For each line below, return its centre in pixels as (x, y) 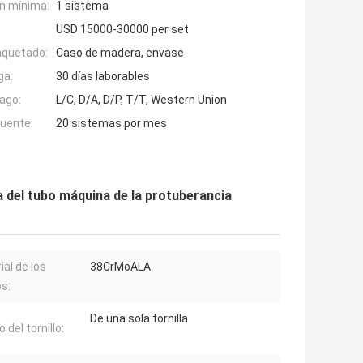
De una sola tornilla (139, 319)
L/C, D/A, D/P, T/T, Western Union (141, 100)
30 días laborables (103, 77)
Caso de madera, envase (120, 53)
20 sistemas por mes (111, 124)
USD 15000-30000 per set (122, 30)
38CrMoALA (120, 267)
